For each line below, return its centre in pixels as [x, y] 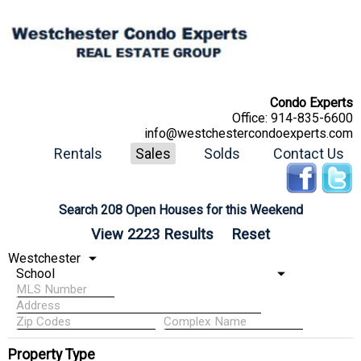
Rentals [78, 153]
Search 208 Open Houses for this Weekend [180, 210]
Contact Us [309, 153]
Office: [251, 118]
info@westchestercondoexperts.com [249, 133]
